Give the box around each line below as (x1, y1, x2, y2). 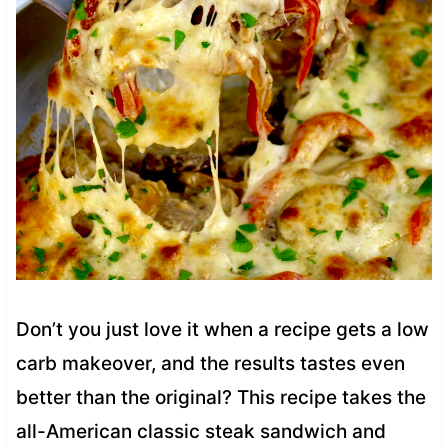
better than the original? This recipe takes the (15, 385, 426, 409)
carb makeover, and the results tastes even (15, 351, 405, 375)
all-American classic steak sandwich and (15, 419, 386, 443)
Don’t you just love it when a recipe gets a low (15, 317, 429, 341)
